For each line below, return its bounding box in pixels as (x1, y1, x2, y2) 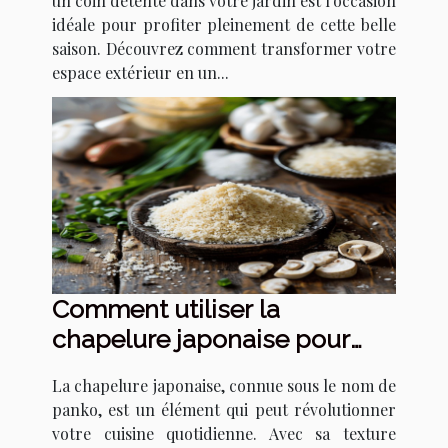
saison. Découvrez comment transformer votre (52, 38, 396, 60)
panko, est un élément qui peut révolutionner (52, 398, 396, 420)
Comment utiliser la (52, 293, 280, 324)
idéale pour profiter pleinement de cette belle (52, 14, 396, 36)
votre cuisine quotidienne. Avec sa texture (52, 422, 396, 444)
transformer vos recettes (52, 353, 340, 384)
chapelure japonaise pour (52, 323, 350, 354)
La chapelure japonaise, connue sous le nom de (52, 374, 396, 396)
